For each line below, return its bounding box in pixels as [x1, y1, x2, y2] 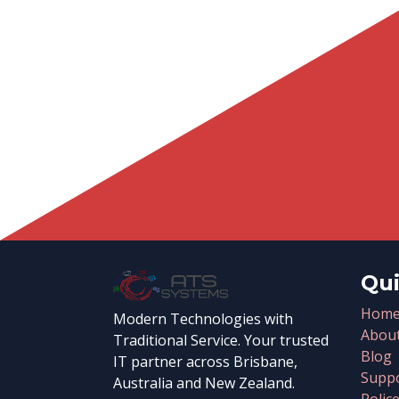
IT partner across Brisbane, [113, 352, 297, 372]
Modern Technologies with [113, 309, 293, 330]
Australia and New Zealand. [113, 373, 295, 394]
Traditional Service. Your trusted [113, 330, 329, 351]
